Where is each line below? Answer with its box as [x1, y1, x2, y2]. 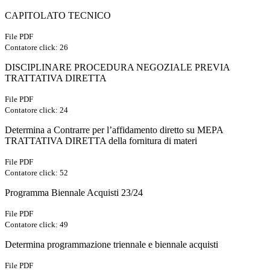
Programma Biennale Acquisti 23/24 [5, 187, 143, 198]
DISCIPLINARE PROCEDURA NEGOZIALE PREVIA [5, 62, 230, 73]
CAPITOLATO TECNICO [5, 10, 111, 21]
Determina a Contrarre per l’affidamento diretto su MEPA [5, 125, 223, 136]
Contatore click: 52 [5, 168, 68, 178]
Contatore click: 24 [5, 105, 68, 115]
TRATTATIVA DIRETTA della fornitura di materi [5, 136, 197, 146]
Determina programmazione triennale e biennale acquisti [5, 239, 218, 250]
